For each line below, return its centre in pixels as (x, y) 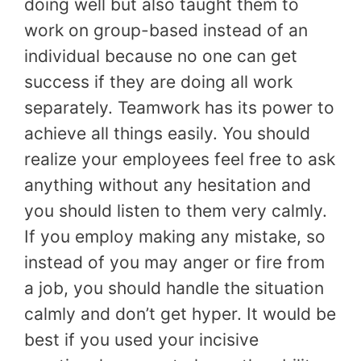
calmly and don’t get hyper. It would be (180, 314)
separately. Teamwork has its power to (179, 108)
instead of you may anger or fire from (174, 263)
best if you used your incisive (141, 340)
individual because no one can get (161, 56)
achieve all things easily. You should (167, 134)
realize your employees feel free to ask (180, 160)
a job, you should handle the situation (174, 288)
